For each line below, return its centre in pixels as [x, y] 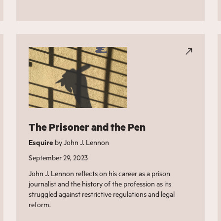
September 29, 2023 [58, 157]
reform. [40, 204]
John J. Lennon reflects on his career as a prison [100, 173]
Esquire [41, 142]
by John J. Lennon [81, 142]
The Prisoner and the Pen [87, 127]
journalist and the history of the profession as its [100, 184]
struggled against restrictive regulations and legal [102, 194]
